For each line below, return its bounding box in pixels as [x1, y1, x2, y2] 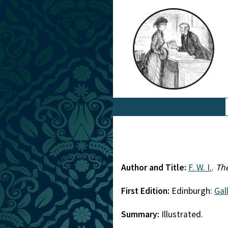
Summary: [121, 209, 161, 220]
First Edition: [121, 185, 172, 196]
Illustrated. [161, 209, 203, 220]
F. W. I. [188, 162, 212, 173]
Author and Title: [121, 162, 188, 173]
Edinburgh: [172, 185, 214, 196]
